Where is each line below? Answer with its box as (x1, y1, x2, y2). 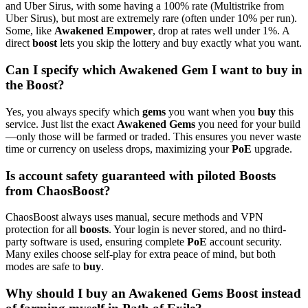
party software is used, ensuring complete (5, 236, 187, 248)
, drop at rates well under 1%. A (153, 25, 289, 37)
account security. (207, 236, 282, 248)
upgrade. (252, 142, 292, 155)
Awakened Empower (54, 25, 153, 37)
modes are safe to (5, 261, 83, 273)
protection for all (5, 223, 80, 236)
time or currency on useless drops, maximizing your (5, 142, 232, 155)
